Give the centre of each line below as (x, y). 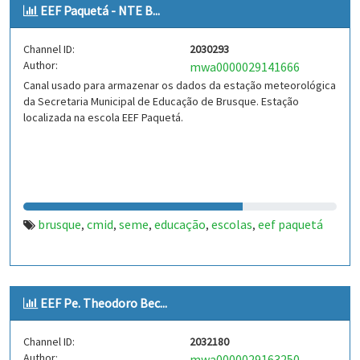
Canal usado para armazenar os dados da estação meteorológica (180, 85)
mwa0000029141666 (245, 67)
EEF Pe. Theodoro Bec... (104, 303)
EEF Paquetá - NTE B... (100, 10)
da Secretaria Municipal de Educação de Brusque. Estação (161, 101)
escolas (232, 224)
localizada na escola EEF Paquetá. (103, 117)
